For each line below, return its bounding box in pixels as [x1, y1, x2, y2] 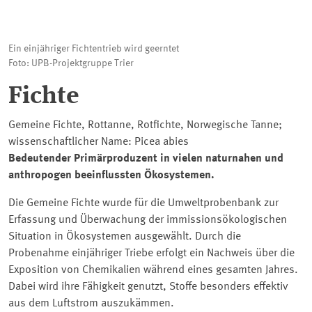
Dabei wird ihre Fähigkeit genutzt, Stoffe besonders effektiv [8, 281, 288, 292]
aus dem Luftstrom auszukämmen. [8, 298, 174, 309]
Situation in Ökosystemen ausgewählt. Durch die [8, 231, 241, 242]
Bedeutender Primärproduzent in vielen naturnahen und [8, 153, 283, 164]
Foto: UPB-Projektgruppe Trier [8, 58, 134, 68]
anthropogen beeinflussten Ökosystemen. [8, 170, 214, 181]
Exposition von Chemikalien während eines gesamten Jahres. [8, 265, 298, 276]
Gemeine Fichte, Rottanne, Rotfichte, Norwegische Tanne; [8, 120, 282, 131]
